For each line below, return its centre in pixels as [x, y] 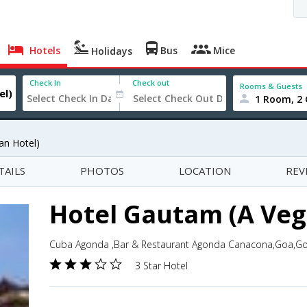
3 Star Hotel [161, 266]
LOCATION [205, 171]
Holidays [111, 51]
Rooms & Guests [271, 86]
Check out [151, 83]
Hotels [44, 50]
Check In [46, 83]
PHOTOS [102, 171]
